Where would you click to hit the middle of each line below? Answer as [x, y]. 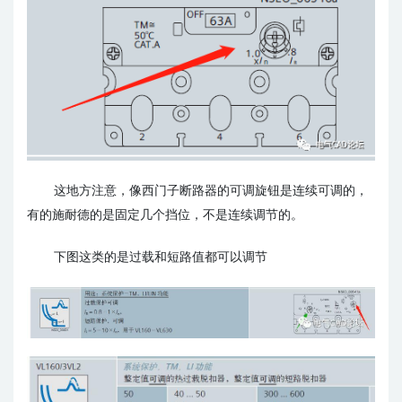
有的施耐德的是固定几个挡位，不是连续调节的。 [165, 216]
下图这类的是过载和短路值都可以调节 [161, 258]
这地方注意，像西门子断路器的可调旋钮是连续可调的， [211, 192]
